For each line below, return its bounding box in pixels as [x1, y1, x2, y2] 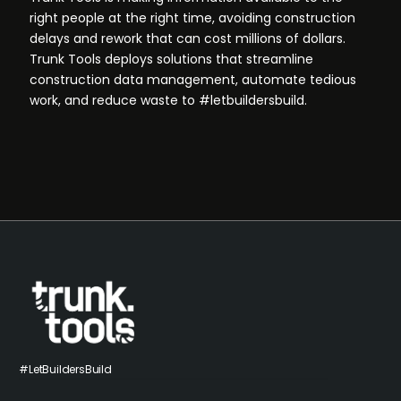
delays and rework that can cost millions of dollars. [30, 30, 346, 48]
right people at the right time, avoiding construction [30, 9, 356, 28]
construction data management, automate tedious [30, 71, 357, 90]
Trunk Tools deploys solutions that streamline [30, 50, 314, 69]
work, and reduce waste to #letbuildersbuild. [30, 91, 308, 110]
